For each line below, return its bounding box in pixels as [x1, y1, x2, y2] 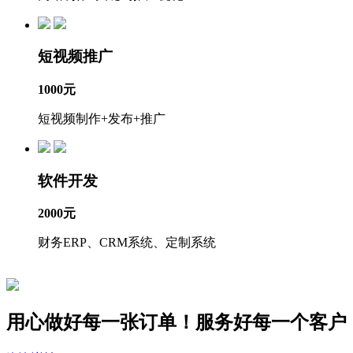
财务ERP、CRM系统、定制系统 [38, 236, 216, 250]
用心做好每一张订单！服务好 [6, 312, 252, 333]
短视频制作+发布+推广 [38, 112, 165, 125]
